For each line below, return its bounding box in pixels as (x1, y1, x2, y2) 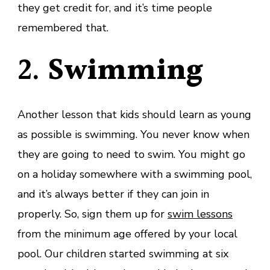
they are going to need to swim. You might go (17, 146, 245, 162)
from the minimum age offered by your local (17, 226, 237, 241)
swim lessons (168, 206, 233, 221)
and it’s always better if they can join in (17, 186, 209, 201)
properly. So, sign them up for (17, 206, 168, 221)
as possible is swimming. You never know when (17, 127, 250, 142)
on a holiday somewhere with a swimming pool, (17, 166, 252, 181)
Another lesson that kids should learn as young (17, 107, 251, 122)
